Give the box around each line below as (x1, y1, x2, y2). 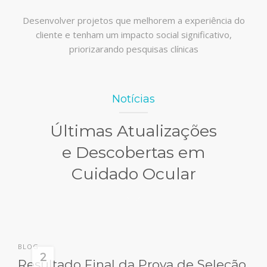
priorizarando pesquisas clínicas (69, 42, 198, 55)
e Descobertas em (62, 142, 205, 162)
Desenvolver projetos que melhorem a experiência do (22, 14, 245, 26)
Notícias (112, 92, 155, 105)
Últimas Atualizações (50, 120, 217, 141)
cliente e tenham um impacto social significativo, (35, 28, 232, 41)
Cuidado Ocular (71, 163, 196, 184)
